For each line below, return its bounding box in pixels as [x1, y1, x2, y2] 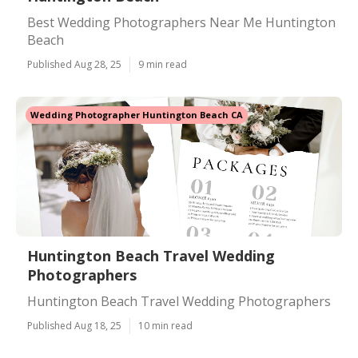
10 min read [138, 319, 193, 332]
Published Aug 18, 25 [27, 319, 121, 332]
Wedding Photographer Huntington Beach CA [30, 109, 243, 121]
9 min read [138, 58, 187, 71]
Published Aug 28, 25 [27, 58, 121, 71]
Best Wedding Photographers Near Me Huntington [27, 14, 336, 31]
